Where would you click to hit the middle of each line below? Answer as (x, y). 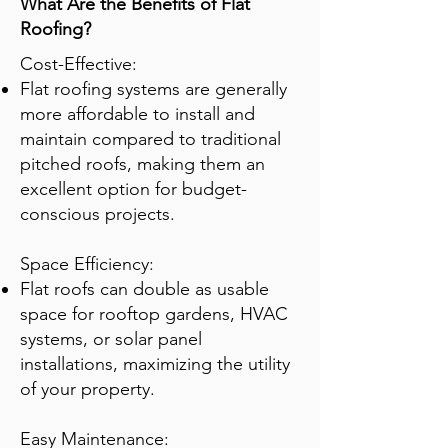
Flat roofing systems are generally (153, 89)
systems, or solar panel (111, 339)
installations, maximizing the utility (155, 364)
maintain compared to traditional (150, 139)
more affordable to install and (137, 114)
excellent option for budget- (133, 189)
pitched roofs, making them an (142, 164)
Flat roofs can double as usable (144, 289)
